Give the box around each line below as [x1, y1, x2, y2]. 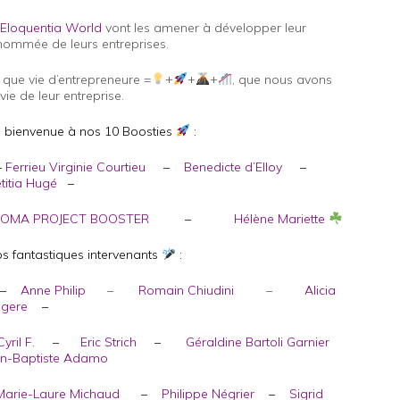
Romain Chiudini [137, 282, 234, 298]
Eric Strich [80, 334, 137, 350]
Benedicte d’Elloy [184, 159, 283, 175]
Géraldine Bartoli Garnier [186, 334, 330, 350]
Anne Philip [20, 282, 86, 298]
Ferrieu [5, 159, 46, 175]
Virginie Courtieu [49, 159, 146, 175]
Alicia [304, 282, 336, 298]
